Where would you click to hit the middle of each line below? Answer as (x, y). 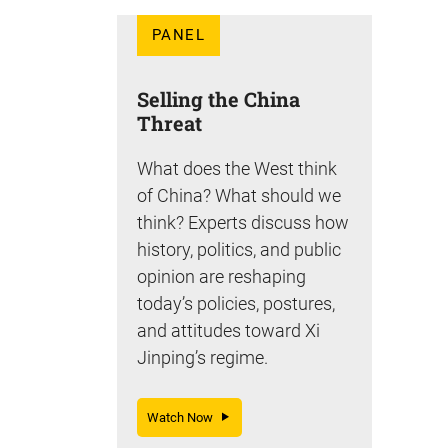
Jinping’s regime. (204, 357)
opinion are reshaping (221, 276)
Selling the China (218, 98)
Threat (169, 122)
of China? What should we (239, 195)
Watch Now (184, 417)
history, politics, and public (239, 249)
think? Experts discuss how (243, 222)
